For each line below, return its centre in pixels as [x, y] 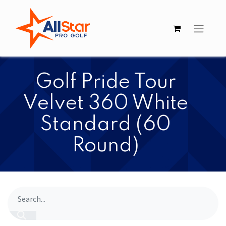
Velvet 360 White [105, 103]
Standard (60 [105, 125]
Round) [105, 146]
